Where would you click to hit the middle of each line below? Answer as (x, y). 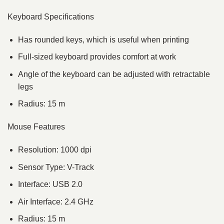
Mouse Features (36, 127)
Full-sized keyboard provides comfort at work (97, 57)
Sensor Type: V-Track (56, 167)
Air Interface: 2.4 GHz (55, 201)
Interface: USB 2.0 (50, 184)
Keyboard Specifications (51, 16)
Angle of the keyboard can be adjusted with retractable (114, 74)
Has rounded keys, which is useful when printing (103, 39)
